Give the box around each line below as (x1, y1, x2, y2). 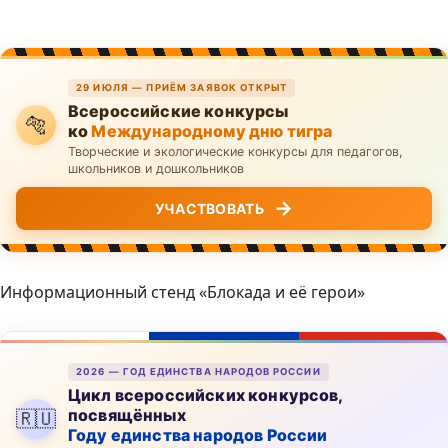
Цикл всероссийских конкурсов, (68, 384, 343, 405)
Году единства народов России (68, 424, 328, 445)
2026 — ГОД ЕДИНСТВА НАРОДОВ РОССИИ (76, 365, 321, 377)
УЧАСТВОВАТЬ (154, 199, 264, 217)
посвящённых (68, 404, 186, 425)
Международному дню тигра (91, 120, 333, 141)
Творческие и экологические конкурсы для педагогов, (68, 143, 403, 159)
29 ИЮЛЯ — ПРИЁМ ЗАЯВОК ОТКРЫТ (76, 81, 288, 93)
